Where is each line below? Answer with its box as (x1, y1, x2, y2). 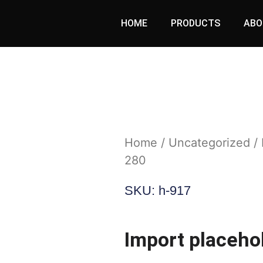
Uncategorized (168, 135, 250, 150)
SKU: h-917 (124, 183, 191, 198)
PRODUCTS (171, 18, 221, 29)
